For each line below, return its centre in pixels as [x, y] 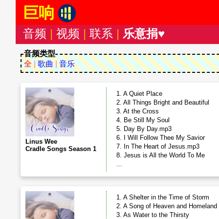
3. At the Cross [138, 111]
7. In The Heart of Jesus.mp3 [158, 146]
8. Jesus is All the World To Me [161, 155]
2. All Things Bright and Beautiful [163, 102]
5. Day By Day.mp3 [144, 129]
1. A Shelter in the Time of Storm [163, 197]
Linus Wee [41, 142]
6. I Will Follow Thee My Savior [161, 138]
